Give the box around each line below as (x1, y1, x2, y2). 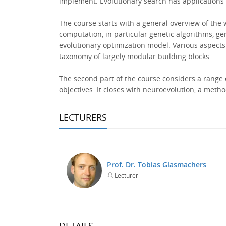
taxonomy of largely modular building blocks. (59, 51, 211, 61)
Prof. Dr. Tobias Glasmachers (107, 160, 206, 170)
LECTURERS (59, 110, 107, 123)
